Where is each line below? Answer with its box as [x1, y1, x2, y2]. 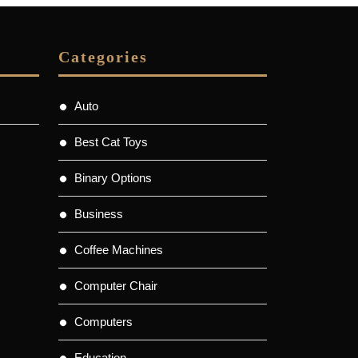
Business [74, 206, 123, 221]
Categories [58, 47, 148, 66]
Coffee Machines [74, 242, 163, 257]
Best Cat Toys [74, 134, 148, 149]
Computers [74, 314, 133, 328]
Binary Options [74, 170, 152, 185]
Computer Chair [74, 278, 157, 292]
